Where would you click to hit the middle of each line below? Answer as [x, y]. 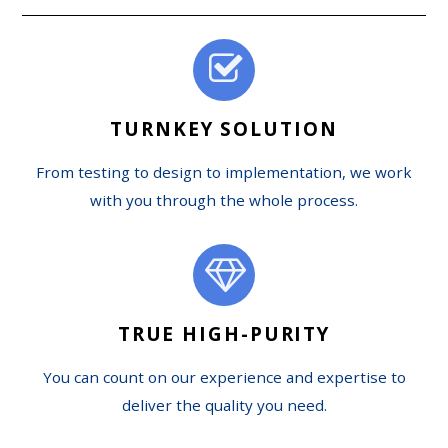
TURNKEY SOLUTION [224, 129]
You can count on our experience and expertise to [224, 376]
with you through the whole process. [224, 199]
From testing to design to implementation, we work [224, 171]
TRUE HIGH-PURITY [224, 334]
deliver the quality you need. [224, 404]
